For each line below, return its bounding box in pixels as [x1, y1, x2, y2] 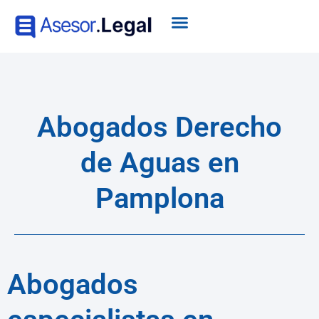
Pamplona [95, 182, 224, 216]
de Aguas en [80, 146, 239, 180]
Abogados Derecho [37, 110, 282, 145]
